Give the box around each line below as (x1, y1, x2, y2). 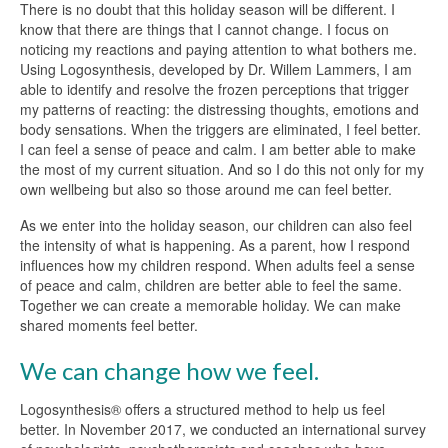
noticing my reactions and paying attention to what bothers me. (20, 38, 417, 59)
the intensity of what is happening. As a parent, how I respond (20, 234, 410, 255)
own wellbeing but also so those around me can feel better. (20, 178, 392, 199)
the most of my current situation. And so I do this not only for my (20, 158, 424, 179)
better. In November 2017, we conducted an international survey (20, 418, 426, 439)
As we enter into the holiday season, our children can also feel (20, 214, 412, 235)
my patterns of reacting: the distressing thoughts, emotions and (20, 98, 419, 119)
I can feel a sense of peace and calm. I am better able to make (20, 138, 416, 159)
